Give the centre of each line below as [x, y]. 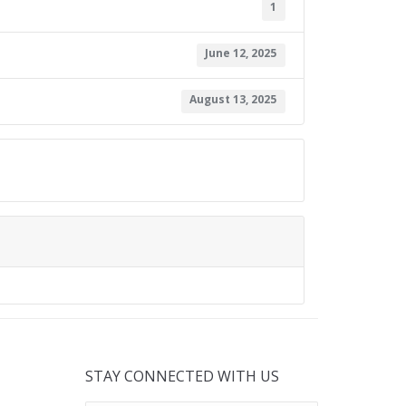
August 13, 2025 [233, 99]
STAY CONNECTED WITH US [182, 376]
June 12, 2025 [241, 53]
